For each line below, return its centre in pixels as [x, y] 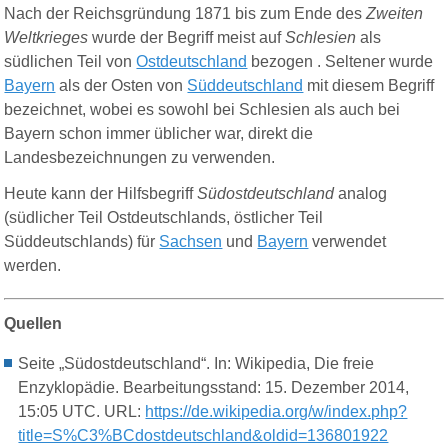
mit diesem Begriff [371, 86]
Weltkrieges [46, 38]
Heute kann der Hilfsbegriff [101, 194]
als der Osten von [123, 86]
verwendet [349, 242]
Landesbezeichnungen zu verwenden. [140, 158]
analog [361, 194]
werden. [33, 266]
